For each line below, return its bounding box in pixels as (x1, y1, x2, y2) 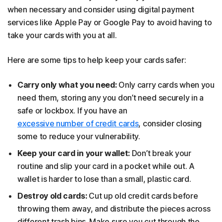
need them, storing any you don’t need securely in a (17, 92, 204, 103)
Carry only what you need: (17, 79, 119, 90)
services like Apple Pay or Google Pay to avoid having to (7, 17, 212, 27)
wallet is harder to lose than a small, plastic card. (17, 173, 191, 184)
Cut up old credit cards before (87, 190, 198, 201)
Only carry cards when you (118, 79, 215, 90)
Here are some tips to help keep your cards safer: (7, 55, 186, 65)
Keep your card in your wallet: (17, 148, 130, 158)
